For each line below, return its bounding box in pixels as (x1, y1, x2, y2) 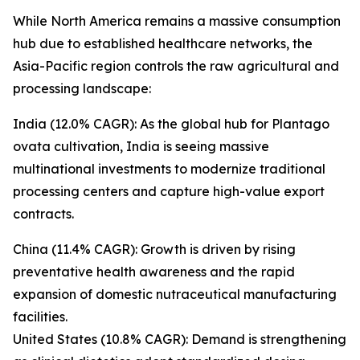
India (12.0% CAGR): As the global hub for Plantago (13, 116, 329, 133)
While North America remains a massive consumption (13, 13, 341, 30)
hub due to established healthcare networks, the (13, 35, 313, 52)
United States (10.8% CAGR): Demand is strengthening (13, 331, 346, 348)
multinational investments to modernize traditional (13, 161, 325, 178)
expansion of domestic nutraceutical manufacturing (13, 286, 337, 303)
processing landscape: (13, 80, 151, 97)
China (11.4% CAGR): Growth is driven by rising (13, 241, 296, 258)
